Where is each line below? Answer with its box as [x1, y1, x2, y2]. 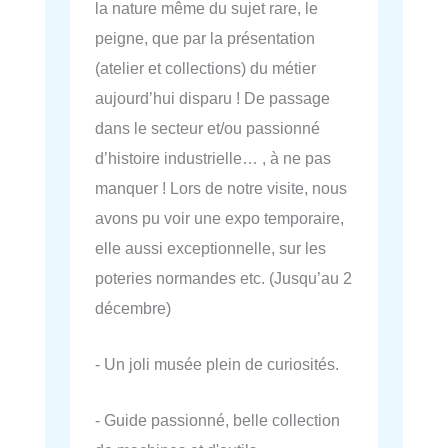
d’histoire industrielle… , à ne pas [95, 148, 331, 167]
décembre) [95, 298, 171, 317]
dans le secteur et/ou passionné [95, 118, 320, 137]
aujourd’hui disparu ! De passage [95, 88, 330, 107]
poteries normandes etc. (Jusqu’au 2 [95, 268, 352, 287]
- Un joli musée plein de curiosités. [95, 354, 339, 373]
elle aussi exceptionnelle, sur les [95, 238, 326, 257]
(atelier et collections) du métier [95, 58, 316, 77]
